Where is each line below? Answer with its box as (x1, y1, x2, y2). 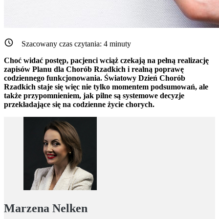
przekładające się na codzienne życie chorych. (4, 100, 154, 109)
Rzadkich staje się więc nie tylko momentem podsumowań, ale (4, 83, 208, 91)
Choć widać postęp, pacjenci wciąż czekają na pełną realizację (4, 56, 209, 65)
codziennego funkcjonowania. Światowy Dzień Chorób (4, 74, 185, 83)
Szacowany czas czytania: (22, 40, 104, 48)
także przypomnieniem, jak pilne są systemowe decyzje (4, 91, 184, 100)
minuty (108, 40, 131, 48)
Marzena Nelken (4, 202, 88, 215)
